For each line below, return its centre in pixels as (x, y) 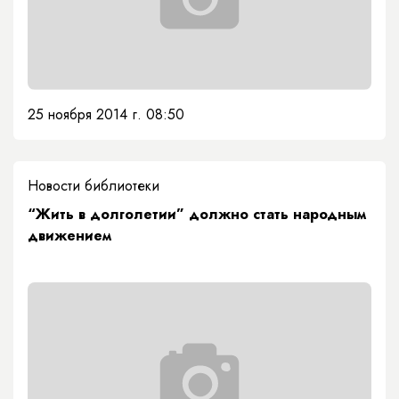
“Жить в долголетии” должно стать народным (197, 215)
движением (69, 236)
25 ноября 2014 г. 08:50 (106, 115)
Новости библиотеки (94, 186)
